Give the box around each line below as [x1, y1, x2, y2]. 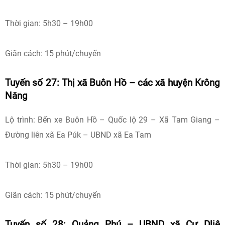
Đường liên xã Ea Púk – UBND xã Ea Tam [5, 130, 151, 140]
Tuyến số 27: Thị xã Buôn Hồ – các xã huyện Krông [5, 77, 220, 88]
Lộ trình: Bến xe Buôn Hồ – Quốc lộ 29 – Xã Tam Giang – [5, 115, 220, 125]
